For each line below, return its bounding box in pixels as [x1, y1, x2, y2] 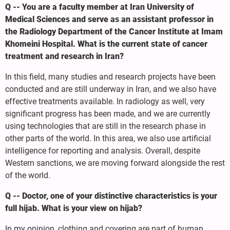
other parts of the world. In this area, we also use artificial [5, 133, 211, 143]
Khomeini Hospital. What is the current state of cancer [5, 39, 207, 49]
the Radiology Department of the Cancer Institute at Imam [5, 26, 223, 36]
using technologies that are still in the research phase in [5, 121, 206, 131]
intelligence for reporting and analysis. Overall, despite [5, 145, 200, 156]
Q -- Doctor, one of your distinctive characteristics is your [5, 190, 217, 201]
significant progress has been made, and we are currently [5, 108, 210, 119]
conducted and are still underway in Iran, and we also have [5, 84, 216, 94]
